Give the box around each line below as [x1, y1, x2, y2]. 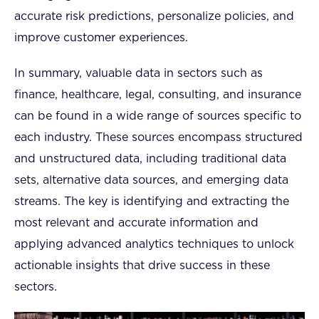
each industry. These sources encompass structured [14, 132, 303, 143]
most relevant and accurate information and [14, 217, 258, 229]
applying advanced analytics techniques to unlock [14, 239, 294, 250]
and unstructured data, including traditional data [14, 153, 286, 164]
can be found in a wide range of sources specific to [14, 110, 301, 122]
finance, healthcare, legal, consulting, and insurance [14, 89, 301, 100]
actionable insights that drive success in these [14, 260, 270, 271]
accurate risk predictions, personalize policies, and [14, 11, 294, 22]
